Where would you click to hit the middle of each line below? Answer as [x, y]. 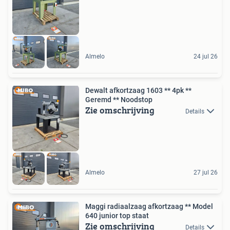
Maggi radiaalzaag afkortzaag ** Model [149, 206]
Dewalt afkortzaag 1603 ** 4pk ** [138, 90]
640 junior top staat [117, 215]
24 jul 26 [206, 56]
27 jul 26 [206, 172]
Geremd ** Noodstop [119, 99]
